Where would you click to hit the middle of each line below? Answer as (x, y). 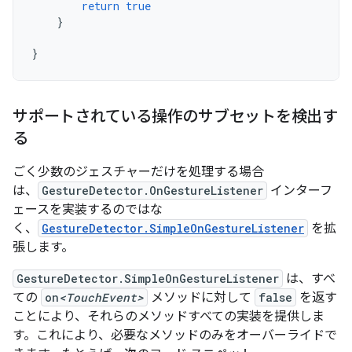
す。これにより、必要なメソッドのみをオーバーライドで (175, 335)
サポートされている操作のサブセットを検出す (175, 117)
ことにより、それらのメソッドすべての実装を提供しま (169, 317)
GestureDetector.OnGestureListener (152, 191)
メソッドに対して (201, 298)
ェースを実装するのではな (88, 210)
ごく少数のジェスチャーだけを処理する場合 (138, 172)
